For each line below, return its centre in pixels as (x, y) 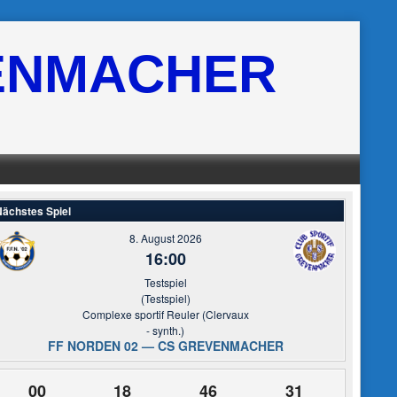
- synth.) (166, 330)
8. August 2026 (165, 238)
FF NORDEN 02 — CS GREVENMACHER (165, 346)
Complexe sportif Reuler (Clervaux (165, 314)
